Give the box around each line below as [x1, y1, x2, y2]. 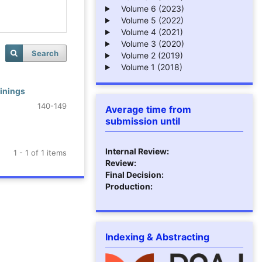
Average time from [105, 103, 191, 115]
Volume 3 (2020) [113, 38, 184, 49]
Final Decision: [105, 169, 164, 180]
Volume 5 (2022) [113, 15, 184, 25]
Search [31, 49, 58, 58]
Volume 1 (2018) [113, 61, 182, 72]
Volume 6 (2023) [113, 3, 184, 13]
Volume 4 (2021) [113, 26, 183, 37]
